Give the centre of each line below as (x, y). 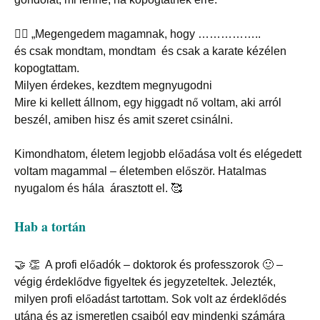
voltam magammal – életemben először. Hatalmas (140, 171)
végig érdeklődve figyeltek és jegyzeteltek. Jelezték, (145, 282)
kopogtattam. (47, 69)
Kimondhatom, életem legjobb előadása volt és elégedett (158, 154)
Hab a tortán (50, 227)
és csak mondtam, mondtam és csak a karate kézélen (150, 51)
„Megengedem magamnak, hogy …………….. (146, 34)
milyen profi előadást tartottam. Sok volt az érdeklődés (150, 299)
